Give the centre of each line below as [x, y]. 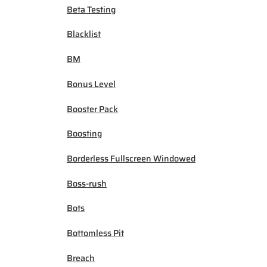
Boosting [84, 134]
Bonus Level [91, 84]
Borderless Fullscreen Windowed [131, 158]
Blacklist [84, 34]
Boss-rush [87, 183]
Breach [81, 258]
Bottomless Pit [95, 233]
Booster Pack [92, 109]
